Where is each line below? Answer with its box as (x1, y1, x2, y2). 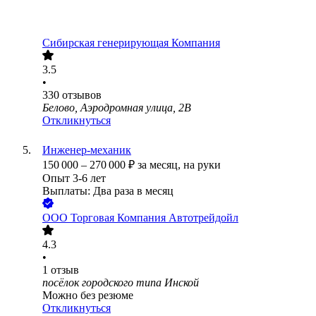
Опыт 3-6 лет (42, 172, 106, 185)
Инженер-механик (42, 144, 131, 157)
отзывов (62, 89, 102, 102)
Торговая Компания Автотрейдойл (71, 212, 238, 224)
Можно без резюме (42, 289, 133, 302)
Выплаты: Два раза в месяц (42, 185, 174, 197)
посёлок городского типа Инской (42, 276, 199, 289)
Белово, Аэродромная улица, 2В (42, 102, 191, 114)
